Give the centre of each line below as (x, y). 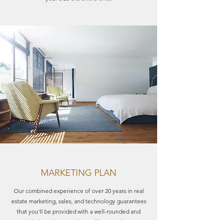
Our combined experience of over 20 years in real (79, 191)
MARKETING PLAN (79, 173)
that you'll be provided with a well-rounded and (79, 211)
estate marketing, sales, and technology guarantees (79, 201)
